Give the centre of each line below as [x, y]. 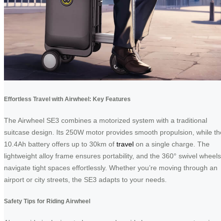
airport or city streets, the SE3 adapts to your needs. [85, 180]
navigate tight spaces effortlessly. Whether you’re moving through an [111, 168]
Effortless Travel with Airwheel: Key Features [67, 99]
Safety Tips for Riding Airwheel [47, 201]
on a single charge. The [172, 144]
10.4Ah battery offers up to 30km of [60, 144]
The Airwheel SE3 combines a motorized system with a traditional [106, 121]
